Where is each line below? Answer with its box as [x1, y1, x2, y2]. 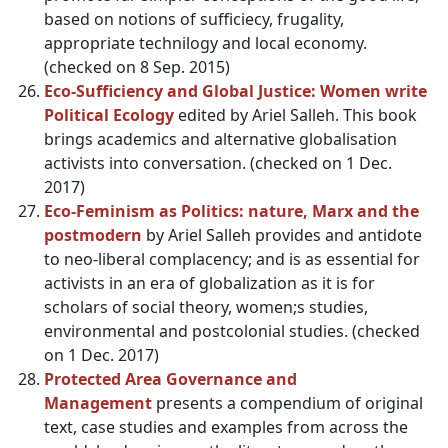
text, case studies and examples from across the [44, 416, 408, 438]
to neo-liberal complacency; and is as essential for [44, 248, 420, 270]
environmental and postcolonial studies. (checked [44, 320, 420, 342]
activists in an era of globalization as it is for [44, 272, 375, 294]
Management [44, 392, 152, 414]
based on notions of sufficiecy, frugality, [44, 8, 344, 30]
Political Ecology [44, 104, 174, 126]
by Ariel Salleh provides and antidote [142, 224, 422, 246]
